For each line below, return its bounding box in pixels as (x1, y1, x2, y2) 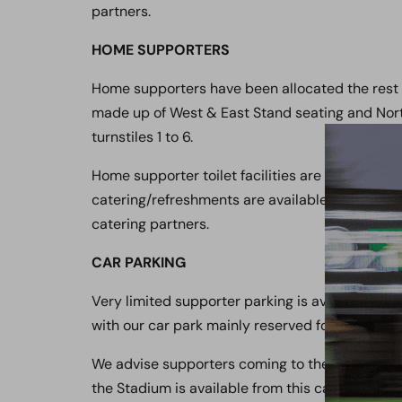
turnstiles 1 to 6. (92, 127, 193, 146)
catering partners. (92, 214, 209, 233)
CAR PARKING (92, 253, 186, 272)
